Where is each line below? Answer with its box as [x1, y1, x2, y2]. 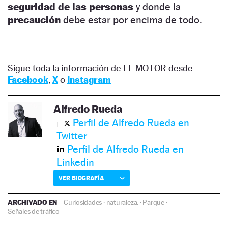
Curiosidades [64, 198, 102, 207]
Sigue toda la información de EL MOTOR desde [8, 63, 193, 74]
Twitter [56, 130, 87, 142]
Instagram [67, 74, 111, 85]
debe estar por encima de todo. [61, 14, 202, 26]
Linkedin [56, 156, 94, 169]
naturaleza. [106, 198, 139, 207]
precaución [8, 14, 61, 26]
